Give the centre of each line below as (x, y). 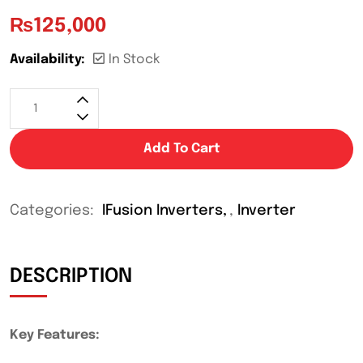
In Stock (134, 60)
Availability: (47, 60)
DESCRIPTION (71, 276)
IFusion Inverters (162, 211)
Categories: (54, 211)
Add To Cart (181, 149)
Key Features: (55, 335)
